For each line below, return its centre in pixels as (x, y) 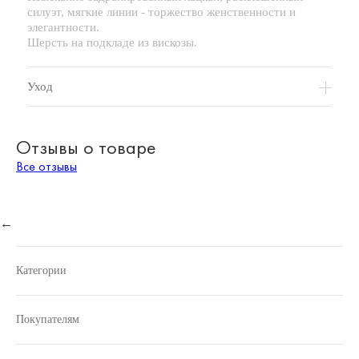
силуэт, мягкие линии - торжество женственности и (161, 12)
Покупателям (48, 319)
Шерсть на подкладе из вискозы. (112, 42)
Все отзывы (46, 167)
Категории (41, 270)
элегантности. (63, 27)
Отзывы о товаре (86, 149)
